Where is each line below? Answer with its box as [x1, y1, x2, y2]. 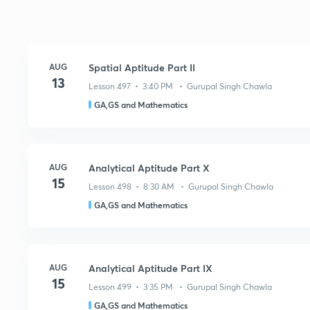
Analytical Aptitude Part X [89, 161, 210, 174]
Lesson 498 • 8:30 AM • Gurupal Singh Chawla [89, 181, 273, 192]
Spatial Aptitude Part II [89, 61, 195, 74]
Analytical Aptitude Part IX [89, 262, 212, 275]
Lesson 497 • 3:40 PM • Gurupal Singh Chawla [89, 81, 272, 91]
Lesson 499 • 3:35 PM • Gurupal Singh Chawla [89, 282, 272, 292]
